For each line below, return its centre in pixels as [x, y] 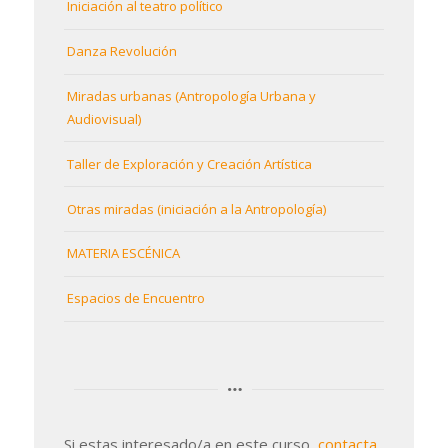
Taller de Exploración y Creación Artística [189, 163]
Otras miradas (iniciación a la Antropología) [196, 208]
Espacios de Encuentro [135, 298]
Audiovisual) [103, 119]
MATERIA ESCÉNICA [123, 253]
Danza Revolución [121, 51]
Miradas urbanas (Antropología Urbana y [191, 96]
